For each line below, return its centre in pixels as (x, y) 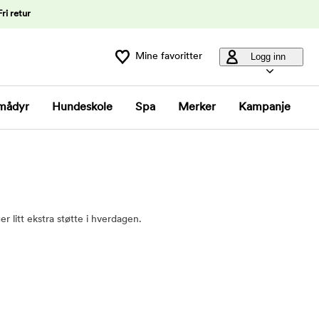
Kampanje (265, 108)
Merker (197, 108)
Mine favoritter (169, 57)
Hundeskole (82, 108)
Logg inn (268, 57)
